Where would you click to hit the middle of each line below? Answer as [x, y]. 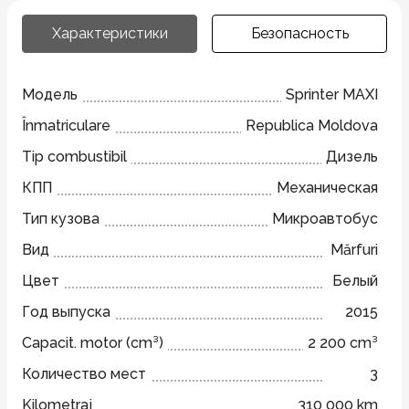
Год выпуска [66, 312]
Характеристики [110, 33]
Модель [50, 94]
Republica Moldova [312, 126]
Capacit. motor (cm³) [93, 343]
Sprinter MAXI [332, 94]
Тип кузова [61, 219]
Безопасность [299, 33]
